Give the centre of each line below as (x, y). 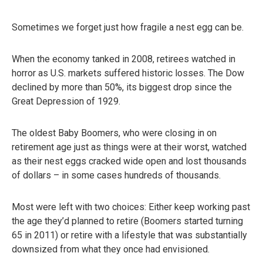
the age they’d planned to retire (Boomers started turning (127, 221)
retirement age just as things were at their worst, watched (129, 147)
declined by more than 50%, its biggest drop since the (122, 87)
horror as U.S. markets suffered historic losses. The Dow (128, 73)
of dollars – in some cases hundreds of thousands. (116, 176)
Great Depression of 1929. (66, 102)
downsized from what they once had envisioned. (111, 249)
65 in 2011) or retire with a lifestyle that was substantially (129, 235)
